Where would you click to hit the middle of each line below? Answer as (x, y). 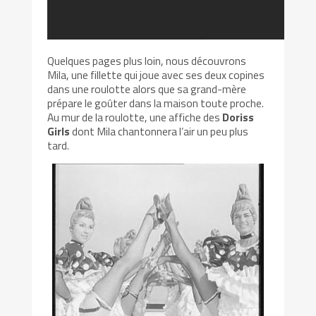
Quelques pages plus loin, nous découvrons (147, 60)
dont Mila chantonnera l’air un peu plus (159, 131)
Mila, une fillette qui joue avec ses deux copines (156, 74)
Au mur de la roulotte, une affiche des (135, 117)
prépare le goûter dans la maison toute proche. (156, 103)
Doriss (238, 117)
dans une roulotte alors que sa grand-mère (147, 89)
